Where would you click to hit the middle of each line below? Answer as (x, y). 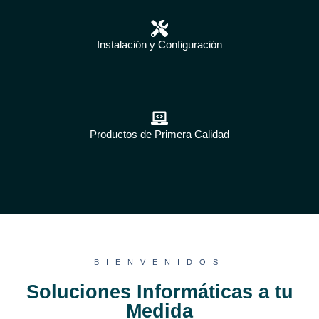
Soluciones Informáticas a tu (159, 292)
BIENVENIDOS (159, 262)
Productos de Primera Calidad (159, 135)
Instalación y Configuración (159, 45)
